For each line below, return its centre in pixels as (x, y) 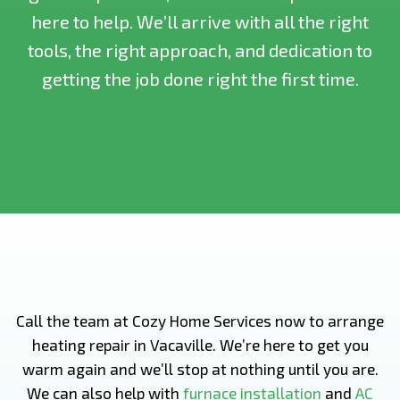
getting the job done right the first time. (200, 79)
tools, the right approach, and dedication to (200, 50)
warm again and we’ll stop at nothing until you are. (200, 369)
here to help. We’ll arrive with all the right (200, 21)
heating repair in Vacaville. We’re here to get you (200, 345)
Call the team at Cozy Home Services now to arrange (200, 321)
